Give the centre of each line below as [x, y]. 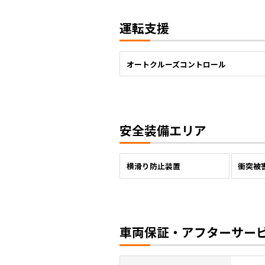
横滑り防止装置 [153, 166]
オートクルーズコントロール [176, 64]
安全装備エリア [163, 130]
